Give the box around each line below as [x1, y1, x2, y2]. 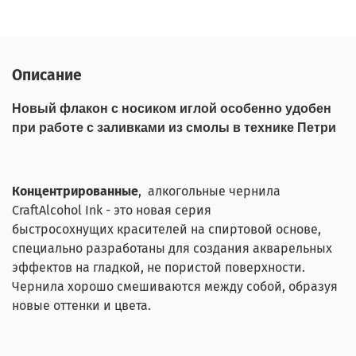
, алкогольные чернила [138, 184, 281, 199]
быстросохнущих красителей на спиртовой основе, [12, 222, 321, 238]
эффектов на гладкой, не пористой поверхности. [12, 260, 305, 276]
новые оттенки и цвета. [12, 298, 151, 314]
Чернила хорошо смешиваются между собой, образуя [12, 279, 338, 295]
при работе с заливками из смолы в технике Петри [12, 121, 336, 135]
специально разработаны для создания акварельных [12, 241, 332, 257]
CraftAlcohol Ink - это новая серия [12, 203, 215, 219]
